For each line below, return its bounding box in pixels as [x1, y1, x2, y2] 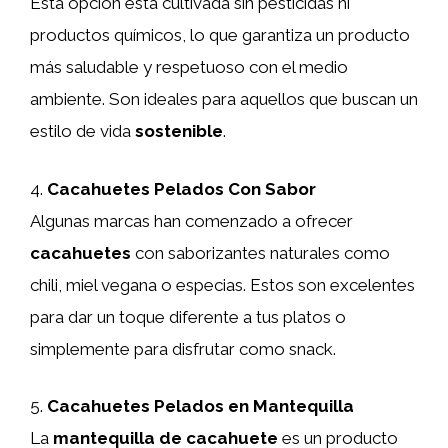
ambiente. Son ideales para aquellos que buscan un [30, 89, 418, 109]
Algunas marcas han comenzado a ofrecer [30, 210, 353, 231]
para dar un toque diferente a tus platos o [30, 306, 346, 327]
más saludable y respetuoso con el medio [30, 57, 348, 77]
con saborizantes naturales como [131, 242, 390, 263]
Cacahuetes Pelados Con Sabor [47, 178, 316, 199]
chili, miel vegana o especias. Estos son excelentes [30, 274, 415, 295]
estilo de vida [30, 121, 135, 141]
